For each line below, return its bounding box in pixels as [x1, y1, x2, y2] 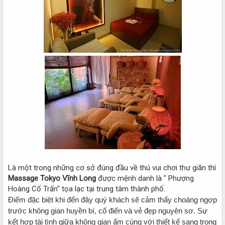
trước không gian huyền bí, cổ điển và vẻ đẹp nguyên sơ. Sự [8, 206, 207, 215]
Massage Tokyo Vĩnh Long [8, 173, 96, 183]
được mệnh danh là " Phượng [96, 173, 194, 183]
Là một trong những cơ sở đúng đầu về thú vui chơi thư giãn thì [8, 163, 216, 172]
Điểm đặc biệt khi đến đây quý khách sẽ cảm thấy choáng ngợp [8, 195, 217, 204]
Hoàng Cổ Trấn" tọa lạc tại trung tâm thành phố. [8, 184, 165, 193]
